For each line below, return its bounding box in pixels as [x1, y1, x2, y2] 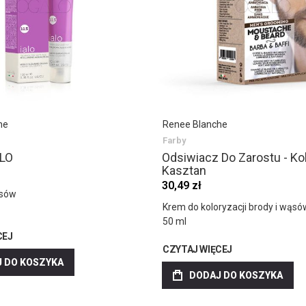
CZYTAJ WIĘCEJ [163, 244, 232, 255]
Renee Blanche [163, 119, 228, 130]
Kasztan [162, 163, 207, 178]
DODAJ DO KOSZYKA [189, 270, 283, 281]
